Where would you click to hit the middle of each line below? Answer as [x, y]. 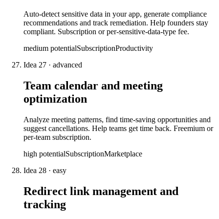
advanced [67, 65]
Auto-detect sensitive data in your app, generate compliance [115, 14]
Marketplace [123, 153]
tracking [45, 204]
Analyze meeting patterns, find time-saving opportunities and [117, 119]
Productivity [134, 48]
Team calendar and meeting [93, 85]
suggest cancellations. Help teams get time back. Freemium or [118, 128]
